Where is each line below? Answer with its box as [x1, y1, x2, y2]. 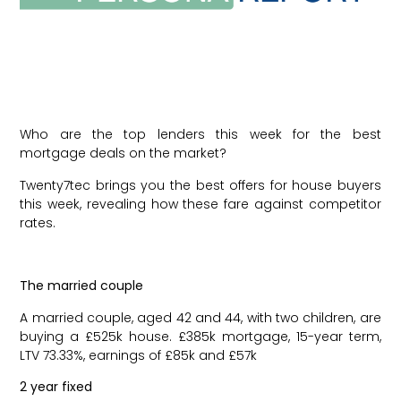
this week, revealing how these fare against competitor [20, 194, 381, 213]
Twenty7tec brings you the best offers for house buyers [20, 175, 381, 194]
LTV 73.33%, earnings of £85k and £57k [20, 346, 258, 364]
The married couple [20, 277, 148, 295]
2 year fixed [20, 378, 97, 397]
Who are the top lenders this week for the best [20, 125, 381, 144]
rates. [20, 213, 56, 232]
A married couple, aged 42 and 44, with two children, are [20, 308, 381, 327]
